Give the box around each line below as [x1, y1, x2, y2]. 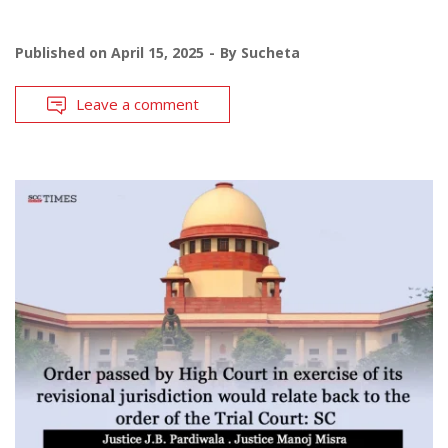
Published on [15, 43, 111, 63]
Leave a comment [76, 94, 199, 115]
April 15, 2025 [111, 43, 204, 63]
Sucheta [241, 43, 300, 63]
